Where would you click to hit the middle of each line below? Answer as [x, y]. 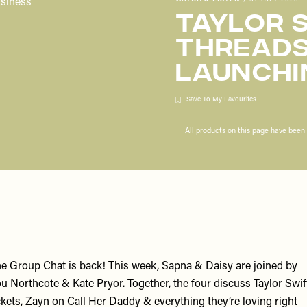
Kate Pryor [98, 285]
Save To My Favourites [221, 100]
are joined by [265, 267]
